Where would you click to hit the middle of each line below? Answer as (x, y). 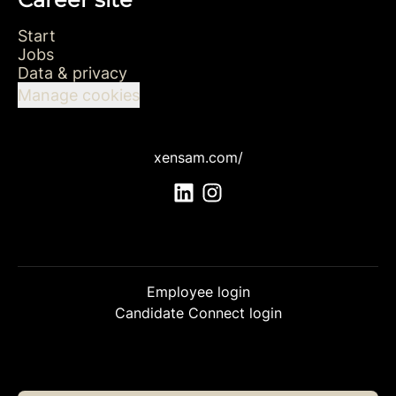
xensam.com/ (198, 157)
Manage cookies (79, 95)
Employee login (198, 292)
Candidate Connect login (198, 313)
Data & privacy (72, 73)
